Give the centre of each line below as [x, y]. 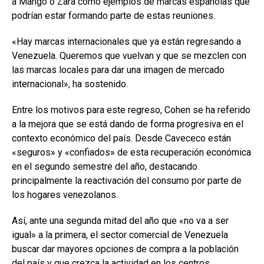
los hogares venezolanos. [65, 195]
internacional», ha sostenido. [70, 84]
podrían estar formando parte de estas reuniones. [113, 16]
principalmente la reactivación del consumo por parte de [127, 181]
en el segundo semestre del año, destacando [105, 167]
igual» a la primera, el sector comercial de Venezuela [120, 235]
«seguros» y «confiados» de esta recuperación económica [131, 153]
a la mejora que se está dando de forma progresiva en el [128, 124]
